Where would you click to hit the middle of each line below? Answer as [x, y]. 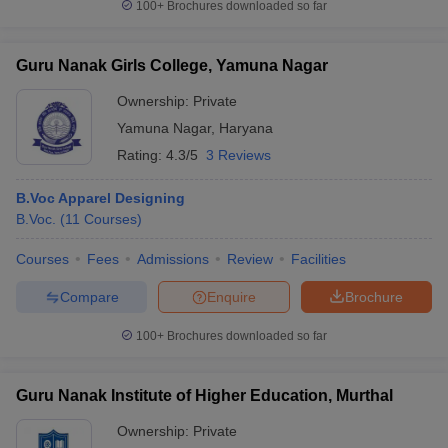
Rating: [141, 155]
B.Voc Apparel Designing [100, 198]
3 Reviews [238, 155]
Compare [89, 296]
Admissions [173, 259]
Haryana [246, 128]
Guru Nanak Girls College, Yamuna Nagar [172, 65]
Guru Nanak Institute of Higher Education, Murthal [204, 395]
